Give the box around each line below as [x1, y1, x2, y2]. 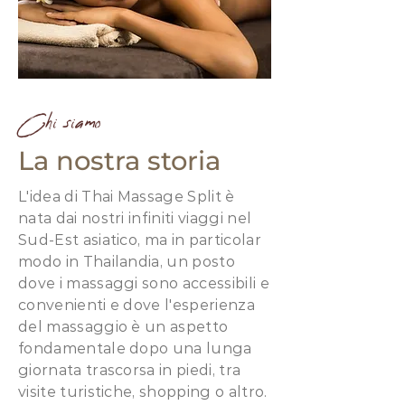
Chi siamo [18, 112, 101, 133]
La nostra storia [18, 145, 221, 176]
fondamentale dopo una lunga [18, 340, 252, 357]
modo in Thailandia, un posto [18, 253, 235, 270]
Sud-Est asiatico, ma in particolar [18, 231, 261, 249]
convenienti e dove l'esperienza [18, 297, 255, 314]
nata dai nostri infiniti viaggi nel [18, 210, 252, 227]
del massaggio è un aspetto [18, 318, 229, 335]
